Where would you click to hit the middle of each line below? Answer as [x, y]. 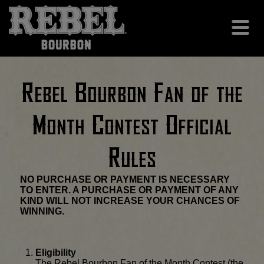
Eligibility [56, 253]
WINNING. [42, 212]
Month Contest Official [132, 126]
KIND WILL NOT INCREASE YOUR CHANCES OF [130, 201]
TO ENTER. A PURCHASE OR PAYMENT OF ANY [129, 190]
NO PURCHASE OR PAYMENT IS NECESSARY [125, 180]
